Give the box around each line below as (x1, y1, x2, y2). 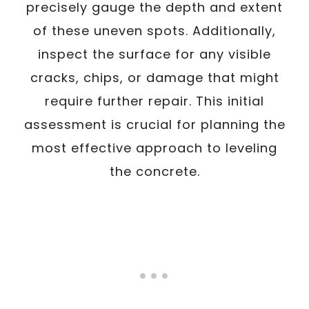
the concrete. (109, 163, 200, 180)
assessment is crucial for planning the (23, 116, 286, 133)
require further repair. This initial (45, 92, 264, 110)
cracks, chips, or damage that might (30, 69, 279, 86)
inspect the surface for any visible (38, 46, 271, 63)
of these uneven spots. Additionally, (33, 22, 276, 39)
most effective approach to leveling (32, 139, 277, 157)
